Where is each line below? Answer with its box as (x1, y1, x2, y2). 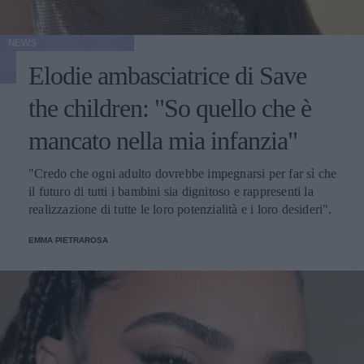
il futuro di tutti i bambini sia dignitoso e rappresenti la (28, 184, 314, 198)
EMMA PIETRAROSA (28, 236, 108, 245)
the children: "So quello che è (28, 93, 311, 123)
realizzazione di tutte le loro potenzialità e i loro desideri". (28, 202, 332, 216)
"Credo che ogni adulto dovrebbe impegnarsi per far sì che (28, 167, 337, 180)
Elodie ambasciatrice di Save (28, 61, 306, 90)
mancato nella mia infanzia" (28, 126, 297, 155)
